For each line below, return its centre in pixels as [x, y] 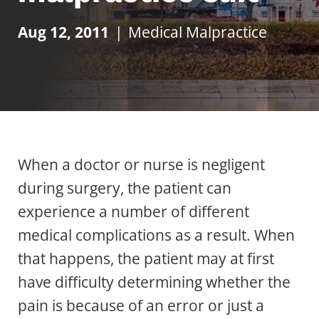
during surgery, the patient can [125, 188]
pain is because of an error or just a [141, 306]
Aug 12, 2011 [63, 32]
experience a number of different [134, 212]
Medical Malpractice [198, 32]
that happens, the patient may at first [146, 259]
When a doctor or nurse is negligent [141, 165]
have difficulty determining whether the [154, 282]
